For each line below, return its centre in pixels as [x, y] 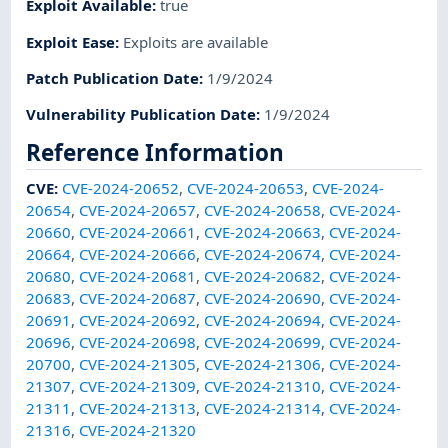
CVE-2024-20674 [263, 254]
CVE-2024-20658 [263, 210]
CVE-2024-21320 [138, 430]
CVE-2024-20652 [121, 188]
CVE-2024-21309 [138, 386]
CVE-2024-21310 [263, 386]
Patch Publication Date [113, 78]
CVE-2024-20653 [246, 188]
